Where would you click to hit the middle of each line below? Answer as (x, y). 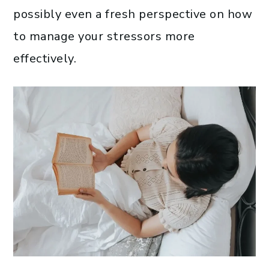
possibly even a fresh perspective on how (133, 14)
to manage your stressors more (104, 37)
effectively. (45, 59)
